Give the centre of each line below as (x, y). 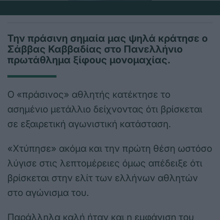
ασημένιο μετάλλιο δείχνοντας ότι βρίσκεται (105, 110)
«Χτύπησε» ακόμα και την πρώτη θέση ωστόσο (110, 149)
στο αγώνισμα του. (48, 193)
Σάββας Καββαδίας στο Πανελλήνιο (95, 49)
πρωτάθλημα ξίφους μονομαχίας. (89, 60)
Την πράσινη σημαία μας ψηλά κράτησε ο (108, 39)
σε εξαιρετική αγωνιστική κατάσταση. (89, 124)
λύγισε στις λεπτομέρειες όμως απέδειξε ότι (105, 164)
